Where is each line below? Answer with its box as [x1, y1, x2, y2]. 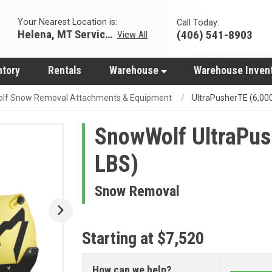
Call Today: [177, 17, 219, 28]
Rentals [48, 64, 81, 76]
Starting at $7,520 [81, 228, 204, 248]
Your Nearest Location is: [18, 16, 117, 27]
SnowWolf [94, 123, 186, 150]
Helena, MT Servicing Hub [105, 27, 112, 41]
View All [117, 29, 148, 40]
